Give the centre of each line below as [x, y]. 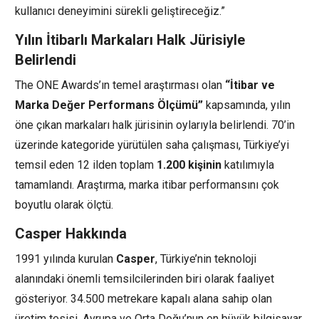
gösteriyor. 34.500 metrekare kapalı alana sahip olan [143, 299]
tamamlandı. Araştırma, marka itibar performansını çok [147, 185]
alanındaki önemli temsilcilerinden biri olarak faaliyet [145, 279]
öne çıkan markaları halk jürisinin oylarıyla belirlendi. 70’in [155, 125]
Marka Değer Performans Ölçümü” [109, 105]
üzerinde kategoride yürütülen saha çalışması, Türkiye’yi [152, 145]
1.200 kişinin [189, 165]
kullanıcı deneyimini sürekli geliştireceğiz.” [120, 11]
